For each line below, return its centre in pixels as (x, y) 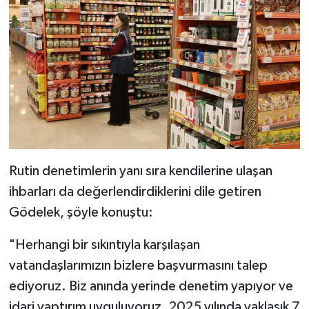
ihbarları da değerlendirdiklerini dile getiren (135, 191)
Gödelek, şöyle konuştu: (81, 212)
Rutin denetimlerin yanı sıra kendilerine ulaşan (140, 171)
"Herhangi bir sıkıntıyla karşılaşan (104, 245)
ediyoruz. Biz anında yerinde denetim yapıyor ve (151, 286)
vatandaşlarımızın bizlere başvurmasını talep (138, 265)
